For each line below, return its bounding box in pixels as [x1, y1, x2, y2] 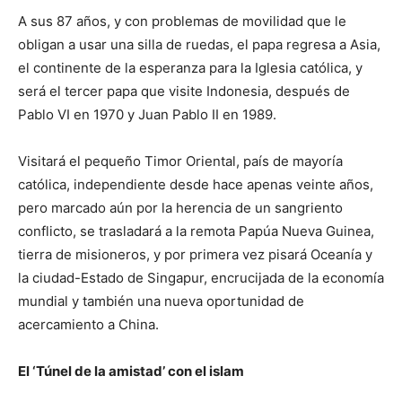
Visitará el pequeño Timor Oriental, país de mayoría [18, 153, 343, 170]
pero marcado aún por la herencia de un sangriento [18, 199, 343, 216]
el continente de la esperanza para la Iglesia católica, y [18, 59, 363, 76]
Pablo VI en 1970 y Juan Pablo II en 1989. [18, 106, 276, 123]
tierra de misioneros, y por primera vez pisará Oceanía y [18, 246, 372, 263]
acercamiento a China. [18, 316, 159, 333]
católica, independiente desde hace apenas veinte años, [18, 176, 373, 193]
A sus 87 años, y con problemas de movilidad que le [18, 13, 346, 30]
